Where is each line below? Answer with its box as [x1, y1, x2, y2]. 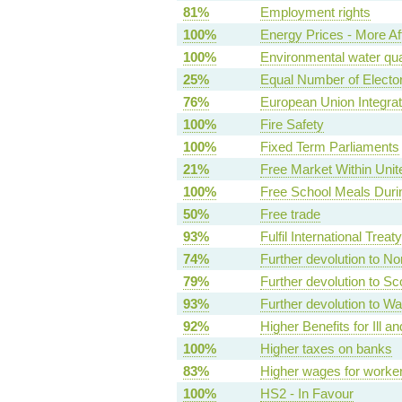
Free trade [259, 206, 320, 223]
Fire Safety [259, 117, 324, 133]
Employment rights [259, 4, 371, 21]
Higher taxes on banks [259, 341, 392, 357]
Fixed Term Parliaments [259, 139, 399, 155]
